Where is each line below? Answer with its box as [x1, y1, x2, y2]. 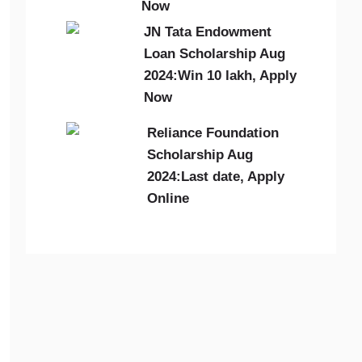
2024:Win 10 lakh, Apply [144, 68, 297, 83]
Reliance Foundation [147, 125, 279, 141]
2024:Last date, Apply [147, 169, 284, 184]
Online [147, 191, 189, 206]
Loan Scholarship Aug [144, 46, 285, 61]
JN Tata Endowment [144, 24, 271, 40]
